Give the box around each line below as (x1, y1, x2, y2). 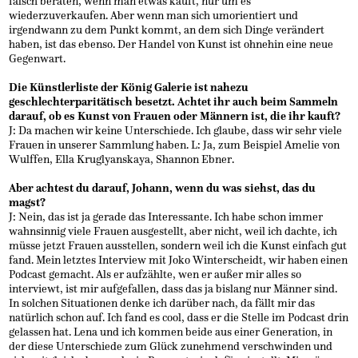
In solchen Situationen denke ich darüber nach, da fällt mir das (9, 296, 316, 310)
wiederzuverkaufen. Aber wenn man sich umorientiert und (9, 8, 299, 22)
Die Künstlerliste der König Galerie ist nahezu (9, 80, 249, 94)
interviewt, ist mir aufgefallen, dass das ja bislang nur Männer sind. (9, 281, 338, 296)
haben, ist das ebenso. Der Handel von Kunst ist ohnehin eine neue (9, 37, 334, 51)
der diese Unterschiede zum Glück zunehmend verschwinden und (9, 339, 333, 353)
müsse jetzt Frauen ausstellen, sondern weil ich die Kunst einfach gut (9, 238, 348, 253)
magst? (9, 195, 46, 209)
